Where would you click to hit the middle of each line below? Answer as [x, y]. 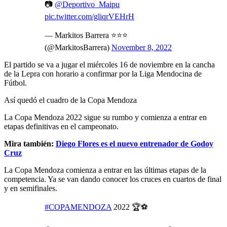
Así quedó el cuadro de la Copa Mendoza [70, 100]
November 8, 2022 [142, 47]
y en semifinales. [31, 188]
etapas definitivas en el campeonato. [61, 126]
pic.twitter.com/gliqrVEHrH [89, 16]
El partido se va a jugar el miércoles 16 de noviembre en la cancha [109, 64]
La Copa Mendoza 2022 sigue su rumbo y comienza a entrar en [105, 117]
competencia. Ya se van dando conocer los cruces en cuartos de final [113, 179]
